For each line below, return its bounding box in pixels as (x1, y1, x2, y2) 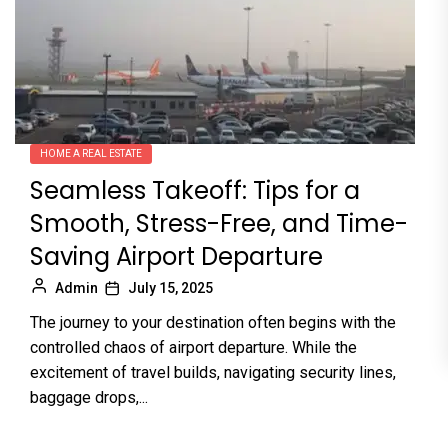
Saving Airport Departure (30, 240, 323, 273)
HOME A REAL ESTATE (40, 148, 142, 159)
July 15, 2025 (128, 280, 213, 296)
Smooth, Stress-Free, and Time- (30, 207, 408, 240)
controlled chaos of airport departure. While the (30, 338, 357, 357)
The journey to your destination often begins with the (30, 313, 396, 332)
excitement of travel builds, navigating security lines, (30, 363, 396, 382)
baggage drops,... (30, 388, 148, 407)
